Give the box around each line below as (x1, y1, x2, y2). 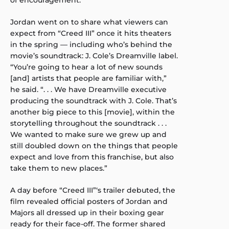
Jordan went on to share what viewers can (10, 17, 168, 27)
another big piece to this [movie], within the (10, 107, 175, 117)
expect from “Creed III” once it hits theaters (10, 29, 171, 38)
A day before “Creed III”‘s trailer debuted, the (10, 186, 175, 195)
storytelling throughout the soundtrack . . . (10, 119, 167, 128)
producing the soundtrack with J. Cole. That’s (10, 96, 177, 106)
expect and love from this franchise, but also (10, 152, 174, 162)
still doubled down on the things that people (10, 141, 178, 151)
